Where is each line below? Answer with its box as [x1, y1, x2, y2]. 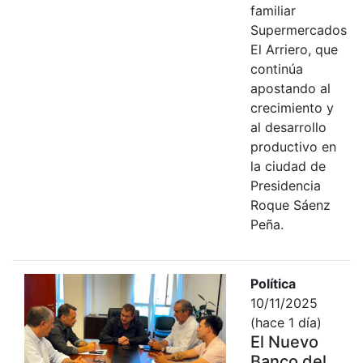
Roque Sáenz [250, 196, 331, 213]
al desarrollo [250, 118, 327, 135]
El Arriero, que [250, 41, 338, 58]
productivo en [250, 138, 336, 155]
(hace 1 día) [250, 314, 322, 331]
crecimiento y [250, 99, 334, 116]
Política [250, 275, 296, 292]
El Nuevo [250, 331, 318, 352]
